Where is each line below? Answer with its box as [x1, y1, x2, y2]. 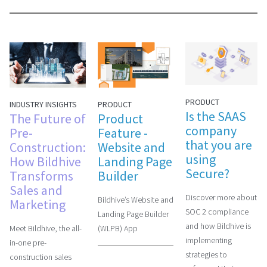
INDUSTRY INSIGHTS [10, 99, 77, 110]
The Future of [10, 110, 86, 128]
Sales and [10, 182, 63, 199]
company [185, 122, 237, 139]
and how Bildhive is [185, 221, 251, 232]
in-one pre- [10, 237, 46, 249]
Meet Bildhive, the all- [10, 223, 82, 234]
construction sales [10, 252, 72, 263]
